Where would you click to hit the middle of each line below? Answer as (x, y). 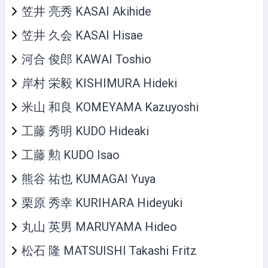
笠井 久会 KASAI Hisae (82, 35)
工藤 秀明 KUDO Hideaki (85, 131)
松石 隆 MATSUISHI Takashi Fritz (109, 250)
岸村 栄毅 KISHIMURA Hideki (99, 83)
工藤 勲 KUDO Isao (71, 155)
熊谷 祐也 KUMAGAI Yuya (89, 179)
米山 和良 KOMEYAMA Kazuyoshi (110, 107)
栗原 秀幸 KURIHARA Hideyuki (102, 202)
